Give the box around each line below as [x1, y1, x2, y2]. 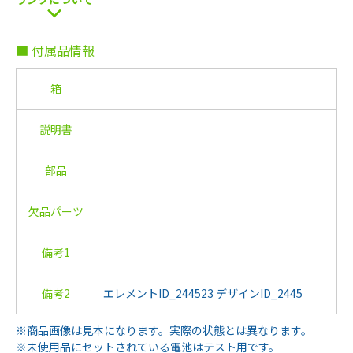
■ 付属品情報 [16, 41, 95, 60]
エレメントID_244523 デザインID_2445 [103, 285, 303, 301]
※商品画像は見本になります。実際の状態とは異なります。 [16, 322, 312, 338]
